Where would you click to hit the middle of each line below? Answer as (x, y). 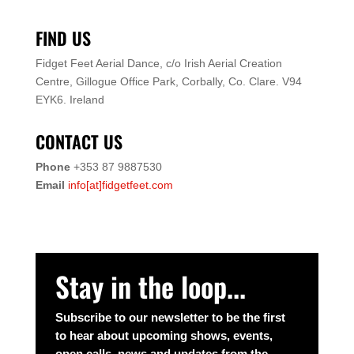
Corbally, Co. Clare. (232, 82)
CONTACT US (79, 142)
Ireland (87, 100)
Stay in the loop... (150, 286)
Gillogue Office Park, (128, 82)
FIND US (63, 38)
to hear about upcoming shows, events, (164, 336)
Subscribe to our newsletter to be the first (170, 318)
